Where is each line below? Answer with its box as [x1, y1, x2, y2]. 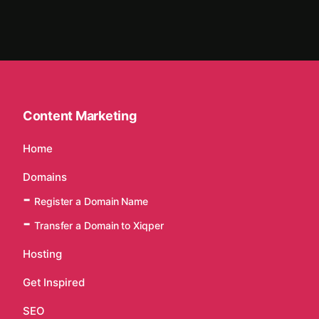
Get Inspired [23, 276, 85, 289]
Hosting [23, 247, 63, 261]
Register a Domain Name [34, 195, 149, 207]
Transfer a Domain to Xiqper [34, 219, 164, 231]
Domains [23, 170, 68, 184]
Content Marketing [23, 108, 137, 123]
